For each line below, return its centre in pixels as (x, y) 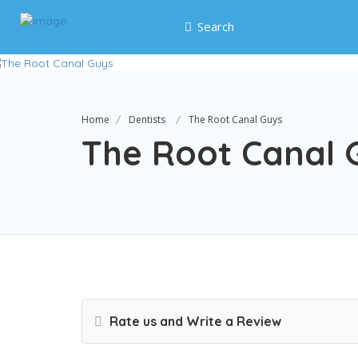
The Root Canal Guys (235, 120)
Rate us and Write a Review (194, 322)
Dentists (147, 120)
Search (215, 26)
